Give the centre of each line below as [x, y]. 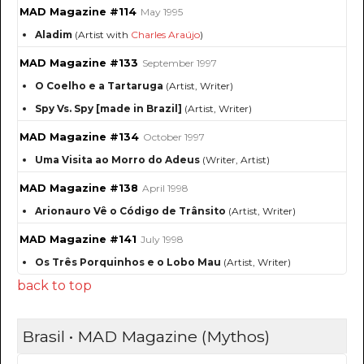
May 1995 [162, 12]
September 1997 [180, 63]
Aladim [54, 35]
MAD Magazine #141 [78, 240]
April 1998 [165, 188]
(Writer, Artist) [235, 160]
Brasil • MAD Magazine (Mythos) [146, 337]
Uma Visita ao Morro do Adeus [117, 160]
